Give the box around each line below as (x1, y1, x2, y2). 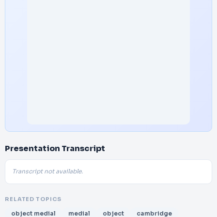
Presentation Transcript (5, 143, 105, 154)
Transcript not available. (12, 168, 83, 175)
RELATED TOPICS (5, 196, 62, 202)
